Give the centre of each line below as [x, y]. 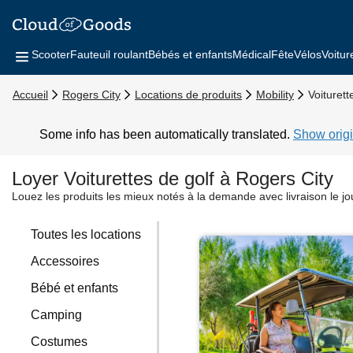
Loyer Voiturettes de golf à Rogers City [173, 178]
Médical [252, 54]
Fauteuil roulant [109, 54]
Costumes [59, 342]
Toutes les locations [86, 234]
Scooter [51, 54]
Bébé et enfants [75, 288]
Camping [57, 315]
